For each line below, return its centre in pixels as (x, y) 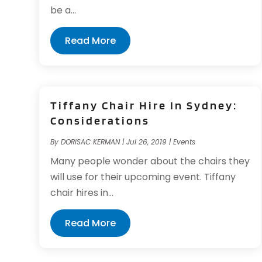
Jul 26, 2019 (147, 142)
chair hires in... (82, 193)
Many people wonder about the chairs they (150, 161)
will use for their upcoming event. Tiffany (143, 177)
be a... (63, 10)
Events (185, 142)
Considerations (100, 120)
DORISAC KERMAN (91, 142)
